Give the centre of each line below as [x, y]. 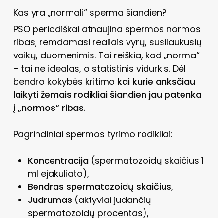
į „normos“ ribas [48, 108]
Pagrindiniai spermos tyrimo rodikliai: [93, 134]
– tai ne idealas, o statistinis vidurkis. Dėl [99, 68]
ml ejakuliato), [58, 173]
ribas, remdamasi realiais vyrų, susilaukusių [107, 42]
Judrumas [50, 200]
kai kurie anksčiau [156, 81]
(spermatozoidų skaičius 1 [146, 160]
